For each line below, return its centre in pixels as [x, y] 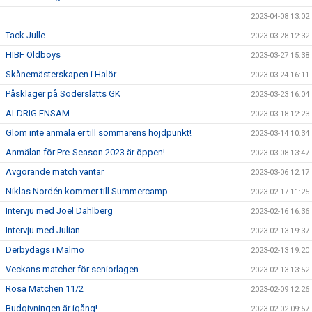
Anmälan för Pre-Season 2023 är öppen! [85, 153]
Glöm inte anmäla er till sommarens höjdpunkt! [99, 133]
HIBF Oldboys [33, 55]
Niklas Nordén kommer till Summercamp [87, 192]
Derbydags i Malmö [45, 250]
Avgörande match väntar [55, 172]
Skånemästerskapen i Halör [61, 75]
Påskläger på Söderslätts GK [63, 94]
